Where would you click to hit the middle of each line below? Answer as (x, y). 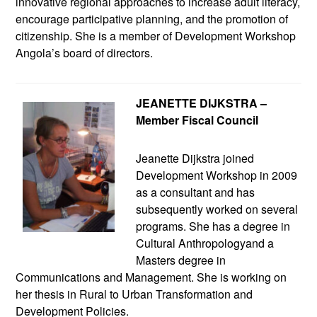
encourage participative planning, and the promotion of (152, 18)
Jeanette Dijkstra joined (195, 158)
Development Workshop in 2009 (217, 175)
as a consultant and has (196, 192)
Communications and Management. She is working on (151, 277)
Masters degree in (181, 260)
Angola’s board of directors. (85, 52)
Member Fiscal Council (197, 120)
